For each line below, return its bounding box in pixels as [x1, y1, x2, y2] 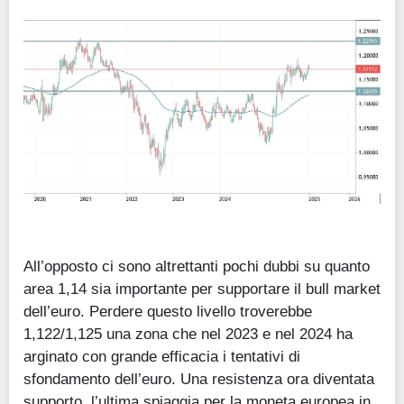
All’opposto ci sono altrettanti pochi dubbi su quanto [23, 256, 370, 275]
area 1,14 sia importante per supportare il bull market [23, 279, 381, 298]
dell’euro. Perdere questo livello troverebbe [23, 301, 312, 320]
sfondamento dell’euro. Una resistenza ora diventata [23, 369, 374, 388]
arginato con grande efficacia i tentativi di [23, 346, 300, 365]
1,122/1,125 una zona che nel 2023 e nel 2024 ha [23, 324, 353, 343]
